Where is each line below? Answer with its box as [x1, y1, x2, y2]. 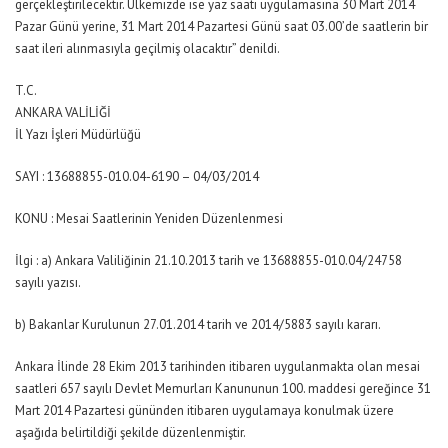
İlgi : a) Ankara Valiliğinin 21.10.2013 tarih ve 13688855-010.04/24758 [15, 252, 402, 269]
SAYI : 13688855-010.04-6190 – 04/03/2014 [15, 168, 259, 185]
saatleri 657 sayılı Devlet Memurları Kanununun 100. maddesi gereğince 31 [15, 380, 431, 397]
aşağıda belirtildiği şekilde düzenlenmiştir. [15, 424, 246, 441]
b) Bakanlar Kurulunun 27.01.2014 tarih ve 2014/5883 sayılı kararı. [15, 316, 381, 333]
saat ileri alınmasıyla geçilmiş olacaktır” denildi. [15, 40, 280, 57]
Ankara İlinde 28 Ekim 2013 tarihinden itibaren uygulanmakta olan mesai [15, 358, 420, 375]
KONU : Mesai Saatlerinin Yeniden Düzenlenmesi [15, 210, 283, 227]
